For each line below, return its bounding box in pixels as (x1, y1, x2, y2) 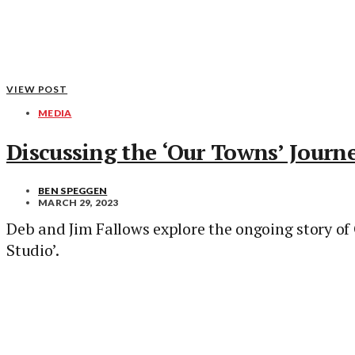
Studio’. (6, 239, 59, 261)
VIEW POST (6, 82, 68, 95)
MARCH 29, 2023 (38, 196, 119, 208)
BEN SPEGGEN (38, 184, 108, 197)
